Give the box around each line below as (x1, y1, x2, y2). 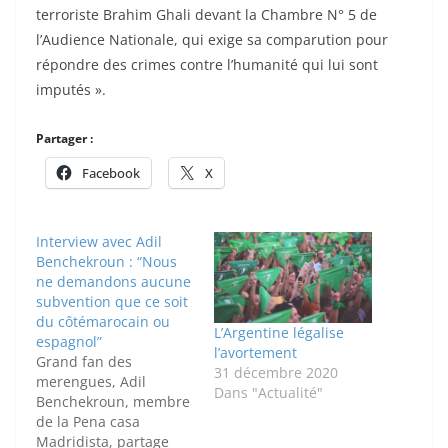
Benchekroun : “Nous (36, 252, 177, 272)
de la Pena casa (36, 412, 140, 432)
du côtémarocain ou (36, 312, 170, 332)
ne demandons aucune (36, 272, 191, 292)
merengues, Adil (36, 372, 146, 392)
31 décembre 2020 (214, 362, 338, 382)
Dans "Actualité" (214, 382, 323, 402)
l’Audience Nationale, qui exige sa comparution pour (36, 30, 388, 50)
